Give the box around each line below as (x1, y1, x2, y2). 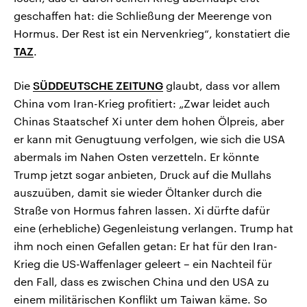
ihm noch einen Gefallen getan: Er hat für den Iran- (14, 239, 278, 253)
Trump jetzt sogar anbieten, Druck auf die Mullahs (14, 168, 271, 182)
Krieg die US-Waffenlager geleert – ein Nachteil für (14, 257, 272, 271)
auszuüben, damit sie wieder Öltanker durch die (14, 186, 262, 199)
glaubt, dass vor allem (163, 79, 280, 93)
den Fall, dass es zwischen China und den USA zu (14, 275, 269, 288)
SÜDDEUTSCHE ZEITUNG (33, 79, 163, 93)
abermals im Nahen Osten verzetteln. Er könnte (14, 150, 259, 164)
